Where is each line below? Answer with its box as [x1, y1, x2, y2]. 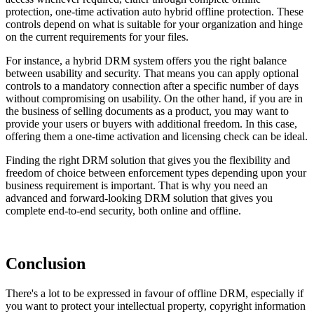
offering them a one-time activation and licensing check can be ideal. [6, 130, 308, 142]
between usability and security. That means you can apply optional [6, 67, 299, 79]
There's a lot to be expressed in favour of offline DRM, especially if [6, 287, 303, 300]
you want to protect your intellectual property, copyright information [6, 300, 306, 313]
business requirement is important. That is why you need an [6, 179, 268, 191]
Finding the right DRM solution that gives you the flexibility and [6, 153, 290, 166]
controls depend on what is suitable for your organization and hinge [6, 18, 303, 30]
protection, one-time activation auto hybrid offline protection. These [6, 5, 303, 18]
